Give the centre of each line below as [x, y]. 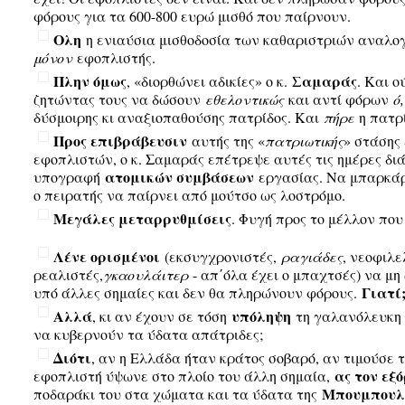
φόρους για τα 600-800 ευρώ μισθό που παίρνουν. [192, 16]
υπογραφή [69, 177]
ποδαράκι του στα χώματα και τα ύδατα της [177, 394]
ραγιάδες [311, 256]
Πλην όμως [89, 81]
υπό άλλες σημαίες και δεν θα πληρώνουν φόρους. [197, 292]
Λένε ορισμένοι [106, 256]
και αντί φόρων [338, 99]
